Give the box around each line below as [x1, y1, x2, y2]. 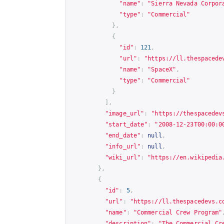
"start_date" [105, 120, 148, 128]
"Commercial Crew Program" [133, 208, 222, 216]
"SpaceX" [147, 65, 176, 73]
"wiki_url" [105, 153, 140, 161]
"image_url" [105, 109, 144, 117]
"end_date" [105, 131, 140, 139]
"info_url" [105, 142, 140, 150]
